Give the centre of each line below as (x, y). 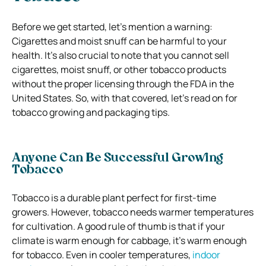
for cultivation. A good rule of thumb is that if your (118, 226)
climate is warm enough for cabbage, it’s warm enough (129, 240)
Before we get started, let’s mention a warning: (112, 26)
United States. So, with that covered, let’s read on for (125, 98)
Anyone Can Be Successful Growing (118, 158)
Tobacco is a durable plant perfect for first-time (114, 197)
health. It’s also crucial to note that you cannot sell (121, 55)
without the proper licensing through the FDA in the (123, 83)
